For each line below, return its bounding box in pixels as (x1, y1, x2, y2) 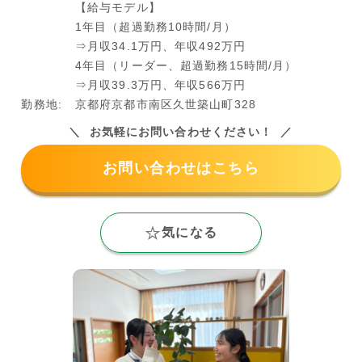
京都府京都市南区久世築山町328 (74, 97, 256, 111)
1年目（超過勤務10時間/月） (74, 19, 236, 33)
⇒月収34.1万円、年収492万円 (74, 39, 246, 53)
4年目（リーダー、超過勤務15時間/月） (74, 58, 297, 72)
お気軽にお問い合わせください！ (89, 124, 273, 138)
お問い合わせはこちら (102, 160, 260, 177)
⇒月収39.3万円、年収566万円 (74, 78, 246, 91)
